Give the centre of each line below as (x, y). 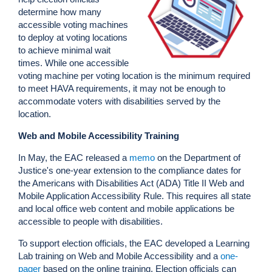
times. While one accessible (73, 63)
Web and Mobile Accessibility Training (99, 136)
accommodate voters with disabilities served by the (119, 101)
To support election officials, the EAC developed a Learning (134, 243)
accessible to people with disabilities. (90, 222)
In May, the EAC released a (74, 158)
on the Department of (198, 158)
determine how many (60, 12)
